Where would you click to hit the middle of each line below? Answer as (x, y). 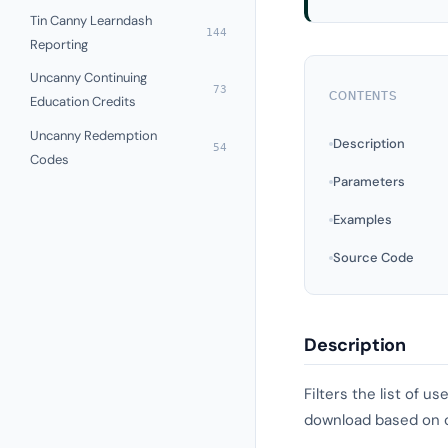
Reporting (59, 44)
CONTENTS (364, 96)
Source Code (373, 258)
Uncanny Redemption (93, 135)
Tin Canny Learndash (91, 20)
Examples (362, 220)
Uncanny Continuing (88, 78)
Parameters (369, 182)
